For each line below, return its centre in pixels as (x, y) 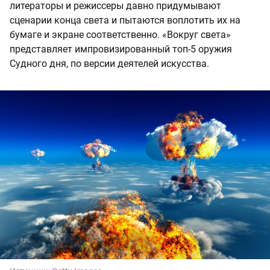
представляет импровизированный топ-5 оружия (121, 49)
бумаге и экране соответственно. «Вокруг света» (120, 35)
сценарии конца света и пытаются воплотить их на (125, 20)
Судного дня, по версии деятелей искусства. (109, 64)
